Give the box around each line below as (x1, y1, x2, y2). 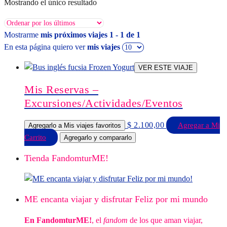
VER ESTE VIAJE (138, 63, 193, 71)
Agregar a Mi (177, 121, 220, 130)
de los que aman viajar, (128, 216, 203, 224)
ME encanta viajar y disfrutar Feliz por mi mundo (24, 194, 208, 204)
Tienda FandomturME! (24, 153, 108, 164)
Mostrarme (4, 30, 41, 39)
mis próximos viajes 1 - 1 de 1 (41, 30, 140, 39)
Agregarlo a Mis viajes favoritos (28, 122, 121, 130)
